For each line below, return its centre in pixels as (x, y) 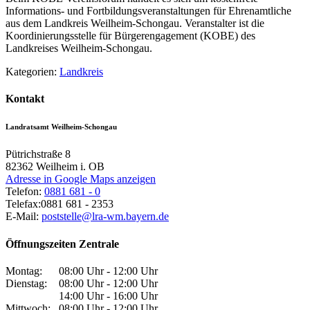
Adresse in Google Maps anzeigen (81, 179)
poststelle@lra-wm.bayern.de (105, 217)
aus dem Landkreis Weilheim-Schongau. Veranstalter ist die (135, 24)
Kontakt (25, 99)
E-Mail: (24, 217)
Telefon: (25, 192)
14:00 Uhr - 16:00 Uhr (108, 295)
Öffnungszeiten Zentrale (62, 244)
